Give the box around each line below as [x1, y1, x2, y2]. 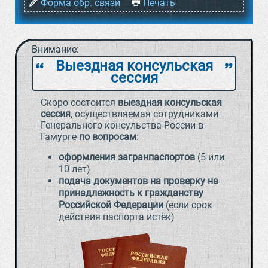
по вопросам [79, 131, 136, 142]
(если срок [163, 199, 212, 211]
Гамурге [41, 131, 79, 142]
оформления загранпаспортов [59, 151, 195, 163]
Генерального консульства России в [41, 120, 203, 131]
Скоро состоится [41, 97, 118, 108]
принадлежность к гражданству [59, 187, 203, 199]
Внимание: [32, 44, 79, 55]
